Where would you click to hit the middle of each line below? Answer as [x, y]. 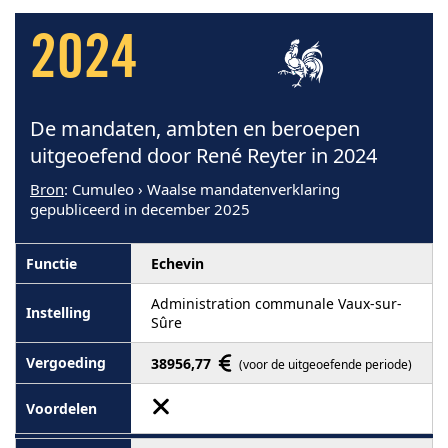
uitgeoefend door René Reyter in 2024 [203, 155]
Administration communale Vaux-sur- [276, 303]
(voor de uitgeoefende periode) [325, 364]
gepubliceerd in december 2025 [140, 208]
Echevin [177, 263]
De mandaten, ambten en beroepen [195, 128]
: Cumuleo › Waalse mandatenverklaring [202, 188]
